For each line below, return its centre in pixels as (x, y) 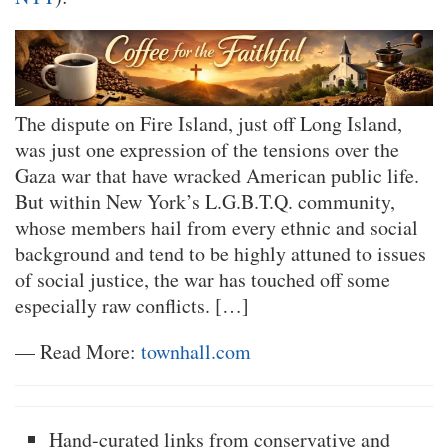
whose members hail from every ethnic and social (216, 227)
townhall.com (196, 351)
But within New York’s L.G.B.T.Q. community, (205, 201)
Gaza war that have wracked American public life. (217, 175)
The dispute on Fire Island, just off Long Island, (208, 123)
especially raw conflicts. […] (132, 305)
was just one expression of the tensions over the (207, 149)
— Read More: (78, 351)
